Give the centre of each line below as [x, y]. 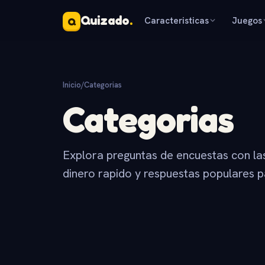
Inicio [72, 85]
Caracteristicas [177, 20]
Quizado [105, 20]
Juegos [247, 20]
